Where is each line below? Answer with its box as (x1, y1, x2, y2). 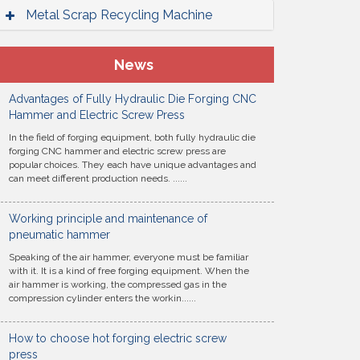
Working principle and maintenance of (9, 212, 207, 225)
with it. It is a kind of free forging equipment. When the (9, 265, 249, 276)
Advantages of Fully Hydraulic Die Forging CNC (9, 92, 256, 105)
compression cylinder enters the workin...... (9, 292, 196, 304)
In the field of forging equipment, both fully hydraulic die (9, 132, 256, 143)
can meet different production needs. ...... (9, 173, 187, 184)
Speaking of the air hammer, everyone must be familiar (9, 252, 248, 263)
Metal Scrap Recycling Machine (26, 7, 212, 22)
